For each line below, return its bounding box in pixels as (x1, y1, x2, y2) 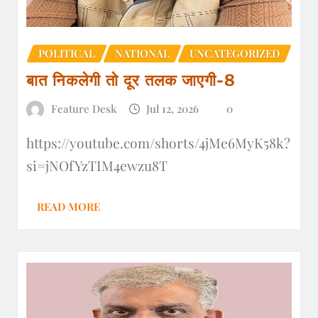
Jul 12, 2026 (146, 102, 199, 116)
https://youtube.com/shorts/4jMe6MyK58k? (26, 133, 290, 152)
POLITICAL (38, 46, 95, 61)
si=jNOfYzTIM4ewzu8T (26, 155, 168, 175)
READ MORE (37, 199, 100, 214)
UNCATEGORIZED (190, 46, 280, 61)
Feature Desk (50, 102, 116, 116)
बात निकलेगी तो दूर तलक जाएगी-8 (26, 70, 236, 89)
